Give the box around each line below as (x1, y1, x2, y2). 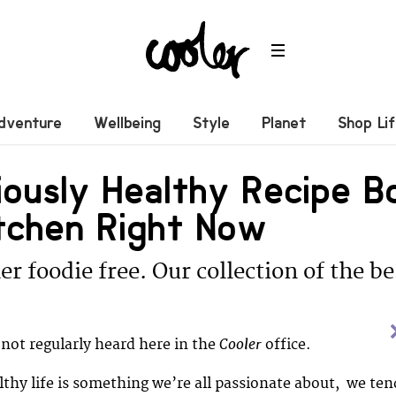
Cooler (216, 334, 262, 354)
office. (262, 335, 311, 354)
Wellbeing (94, 112, 162, 133)
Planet (262, 112, 307, 133)
